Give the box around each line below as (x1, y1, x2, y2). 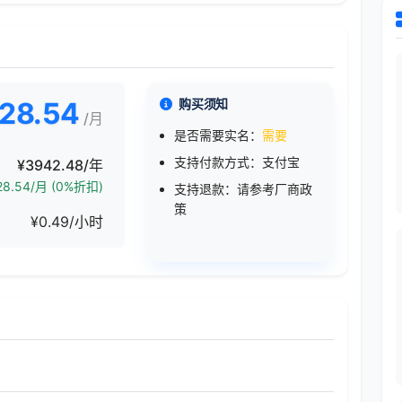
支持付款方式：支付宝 (173, 154, 300, 170)
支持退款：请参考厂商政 (173, 181, 312, 197)
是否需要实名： (173, 127, 262, 144)
